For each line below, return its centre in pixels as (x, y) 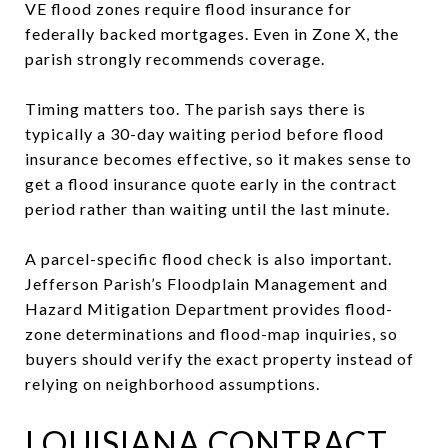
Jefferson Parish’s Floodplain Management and (206, 283)
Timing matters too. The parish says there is (195, 108)
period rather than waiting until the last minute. (207, 208)
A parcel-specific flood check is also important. (208, 258)
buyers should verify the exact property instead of (219, 358)
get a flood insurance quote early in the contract (211, 183)
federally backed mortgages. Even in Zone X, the (212, 33)
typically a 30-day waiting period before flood (204, 133)
